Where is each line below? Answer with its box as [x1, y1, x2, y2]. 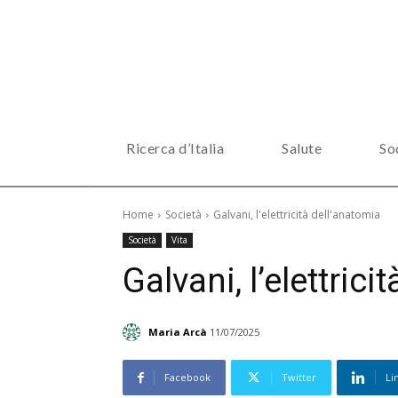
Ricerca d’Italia [126, 139, 224, 156]
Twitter [282, 370, 316, 385]
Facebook [164, 370, 211, 385]
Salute [282, 139, 322, 156]
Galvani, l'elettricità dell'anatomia [213, 207, 380, 222]
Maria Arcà [148, 324, 207, 338]
